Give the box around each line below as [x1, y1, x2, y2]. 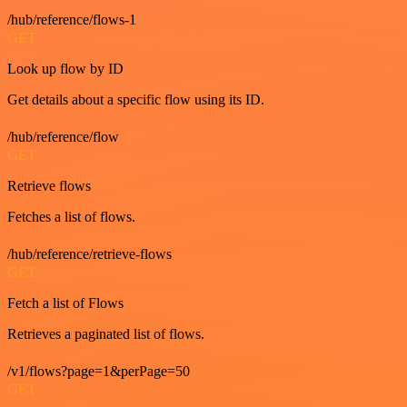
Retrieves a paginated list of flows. [7, 325, 204, 342]
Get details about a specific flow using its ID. [7, 91, 264, 107]
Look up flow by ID [7, 60, 124, 76]
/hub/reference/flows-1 [7, 11, 136, 27]
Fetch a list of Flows [7, 294, 124, 311]
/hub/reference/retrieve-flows [7, 245, 172, 262]
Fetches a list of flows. [7, 208, 135, 224]
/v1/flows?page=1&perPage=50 [7, 362, 190, 379]
